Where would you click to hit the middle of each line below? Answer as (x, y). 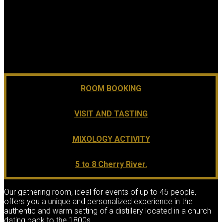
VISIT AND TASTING (111, 113)
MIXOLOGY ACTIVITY (111, 139)
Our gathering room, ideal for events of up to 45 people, (100, 192)
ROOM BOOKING (111, 88)
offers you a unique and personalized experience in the (98, 201)
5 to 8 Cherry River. (111, 164)
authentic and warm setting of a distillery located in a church (108, 211)
